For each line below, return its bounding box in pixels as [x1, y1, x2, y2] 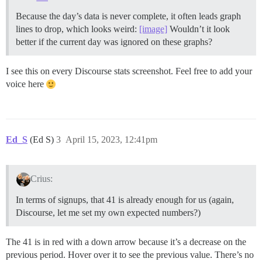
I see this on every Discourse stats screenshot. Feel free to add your [6, 65, 252, 76]
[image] [139, 23, 167, 34]
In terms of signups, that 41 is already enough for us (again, [16, 194, 234, 205]
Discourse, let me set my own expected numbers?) [16, 207, 201, 218]
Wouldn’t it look [167, 23, 230, 34]
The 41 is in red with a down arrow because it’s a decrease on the [6, 236, 246, 247]
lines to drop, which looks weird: [16, 23, 139, 34]
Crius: [30, 173, 53, 184]
